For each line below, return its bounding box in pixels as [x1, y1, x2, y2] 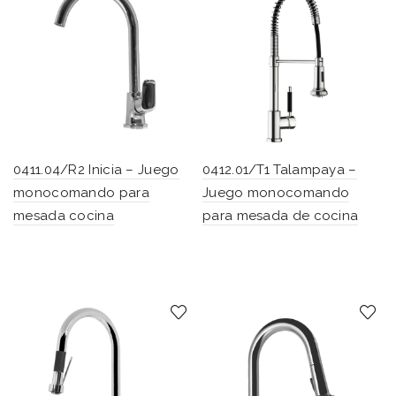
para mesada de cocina [202, 207, 359, 224]
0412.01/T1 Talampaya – [202, 161, 357, 178]
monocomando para [13, 184, 149, 201]
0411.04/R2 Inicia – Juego [13, 161, 179, 178]
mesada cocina [13, 207, 114, 224]
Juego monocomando [202, 184, 350, 201]
